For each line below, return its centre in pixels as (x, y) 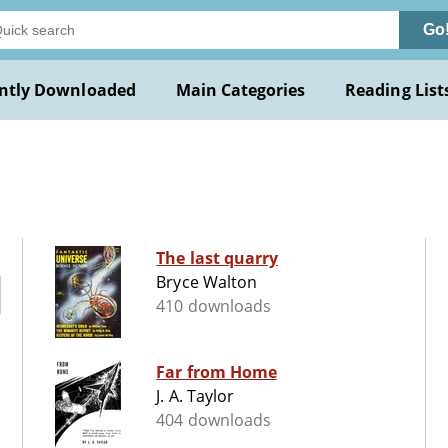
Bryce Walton (206, 282)
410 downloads (213, 306)
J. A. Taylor (195, 396)
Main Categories (240, 90)
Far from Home (216, 372)
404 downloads (213, 420)
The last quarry (217, 258)
